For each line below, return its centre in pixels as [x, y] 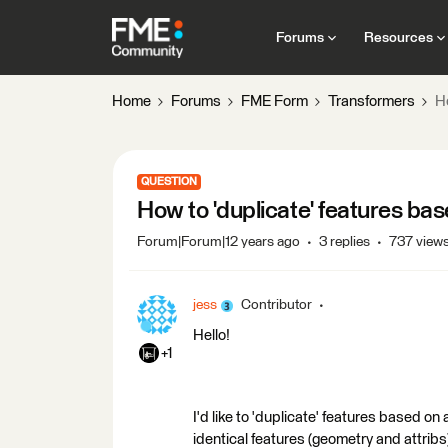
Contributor [276, 305]
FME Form [274, 101]
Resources [398, 37]
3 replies [344, 242]
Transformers [371, 101]
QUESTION [169, 181]
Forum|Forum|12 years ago [218, 242]
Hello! [211, 335]
